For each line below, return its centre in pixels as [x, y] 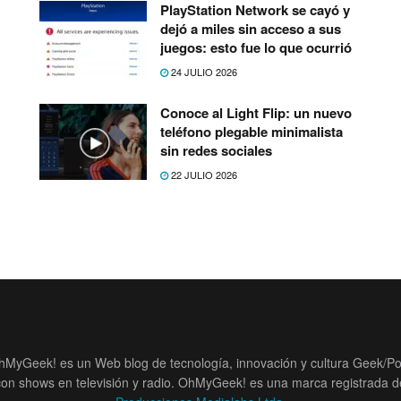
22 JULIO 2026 [203, 174]
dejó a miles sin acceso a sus [251, 28]
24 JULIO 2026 [203, 71]
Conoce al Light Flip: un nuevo [256, 112]
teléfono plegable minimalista [252, 131]
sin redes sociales [216, 150]
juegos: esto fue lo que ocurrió [256, 47]
